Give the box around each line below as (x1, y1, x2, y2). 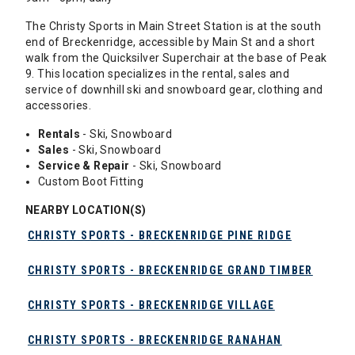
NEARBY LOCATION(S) (25, 204, 147, 217)
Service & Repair (38, 159, 130, 173)
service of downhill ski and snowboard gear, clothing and (25, 83, 323, 97)
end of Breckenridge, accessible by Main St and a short (25, 36, 315, 49)
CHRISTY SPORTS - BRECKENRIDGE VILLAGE (28, 299, 275, 312)
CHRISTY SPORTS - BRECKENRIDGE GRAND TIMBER (28, 264, 313, 277)
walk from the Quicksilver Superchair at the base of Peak (25, 52, 327, 65)
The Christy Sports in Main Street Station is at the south (25, 20, 321, 33)
